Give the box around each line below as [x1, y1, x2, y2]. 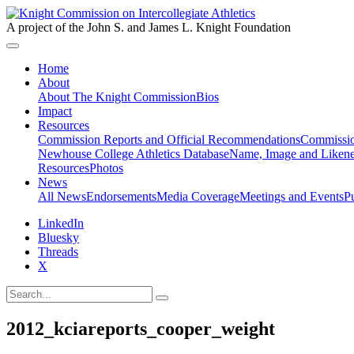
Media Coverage [156, 190, 239, 203]
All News [38, 190, 86, 203]
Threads [38, 245, 78, 258]
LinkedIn [38, 217, 84, 230]
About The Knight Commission [38, 90, 196, 104]
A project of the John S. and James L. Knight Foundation [6, 21, 291, 34]
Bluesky [38, 231, 79, 244]
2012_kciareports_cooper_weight [6, 318, 275, 339]
